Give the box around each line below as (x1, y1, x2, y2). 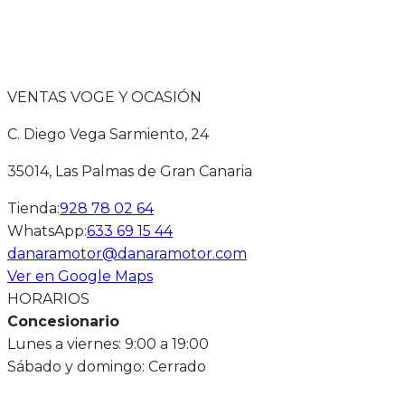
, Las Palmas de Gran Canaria (49, 163, 252, 181)
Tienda (7, 200, 57, 218)
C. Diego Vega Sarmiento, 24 (7, 126, 209, 144)
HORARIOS (7, 290, 89, 308)
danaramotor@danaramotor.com (7, 245, 247, 263)
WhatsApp (7, 222, 84, 240)
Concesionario (7, 313, 119, 331)
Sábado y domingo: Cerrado (7, 358, 206, 376)
